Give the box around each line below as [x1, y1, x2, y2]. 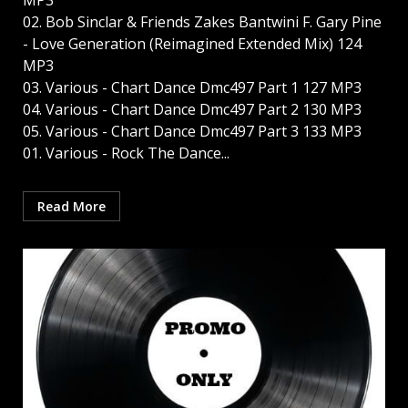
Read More [37, 198, 106, 216]
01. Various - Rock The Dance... [23, 143, 229, 164]
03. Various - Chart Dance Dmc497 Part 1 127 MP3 [23, 77, 362, 98]
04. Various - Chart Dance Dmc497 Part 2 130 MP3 [23, 99, 362, 120]
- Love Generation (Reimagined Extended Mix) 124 [23, 34, 362, 55]
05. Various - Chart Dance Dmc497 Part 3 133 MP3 [23, 121, 362, 142]
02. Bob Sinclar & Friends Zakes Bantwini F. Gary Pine [23, 12, 382, 33]
